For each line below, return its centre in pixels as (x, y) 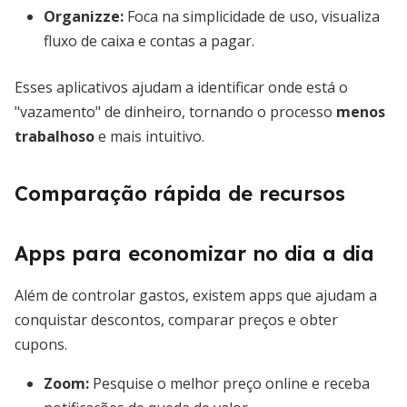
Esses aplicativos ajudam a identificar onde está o (181, 87)
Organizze (82, 16)
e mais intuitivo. (149, 136)
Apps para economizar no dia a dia (194, 253)
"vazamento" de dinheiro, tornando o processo (175, 112)
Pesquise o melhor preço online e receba (229, 383)
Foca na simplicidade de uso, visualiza (252, 16)
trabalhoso (55, 136)
